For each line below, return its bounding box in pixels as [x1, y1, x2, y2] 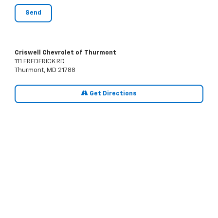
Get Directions [88, 91, 137, 97]
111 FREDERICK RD [15, 58, 65, 65]
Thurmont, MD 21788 [15, 67, 75, 74]
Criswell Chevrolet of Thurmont [15, 50, 116, 56]
